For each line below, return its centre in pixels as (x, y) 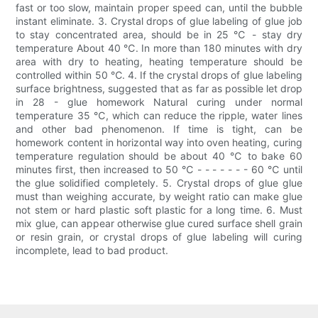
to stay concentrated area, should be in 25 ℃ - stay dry (159, 35)
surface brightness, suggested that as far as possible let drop (159, 89)
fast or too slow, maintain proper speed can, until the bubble (159, 8)
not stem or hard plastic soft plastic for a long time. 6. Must (159, 210)
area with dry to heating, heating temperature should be (159, 62)
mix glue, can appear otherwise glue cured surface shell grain (159, 224)
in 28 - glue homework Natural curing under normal (159, 102)
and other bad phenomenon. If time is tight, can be (159, 129)
